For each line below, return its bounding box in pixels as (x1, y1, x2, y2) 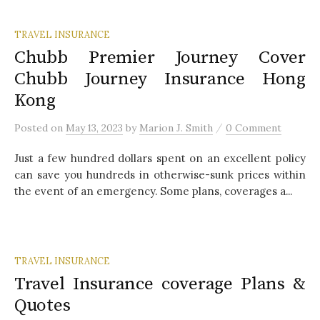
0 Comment (226, 121, 281, 134)
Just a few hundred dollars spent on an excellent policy (14, 151, 306, 165)
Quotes (14, 294, 71, 316)
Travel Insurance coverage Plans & (14, 272, 306, 295)
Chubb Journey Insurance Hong (14, 67, 306, 90)
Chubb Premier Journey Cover (14, 46, 306, 69)
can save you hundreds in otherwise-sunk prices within (14, 167, 306, 181)
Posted (14, 121, 51, 134)
